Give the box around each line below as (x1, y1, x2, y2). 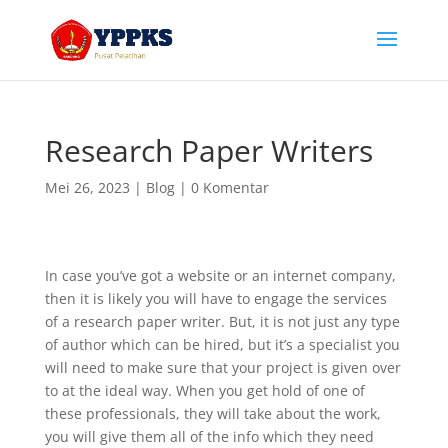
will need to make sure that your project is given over (44, 358, 401, 377)
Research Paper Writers (44, 130, 373, 171)
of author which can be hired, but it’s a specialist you (44, 335, 400, 354)
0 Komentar (190, 178, 269, 197)
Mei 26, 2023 (44, 178, 130, 197)
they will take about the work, (179, 404, 381, 423)
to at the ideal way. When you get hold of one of (44, 381, 365, 400)
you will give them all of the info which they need (44, 427, 374, 446)
